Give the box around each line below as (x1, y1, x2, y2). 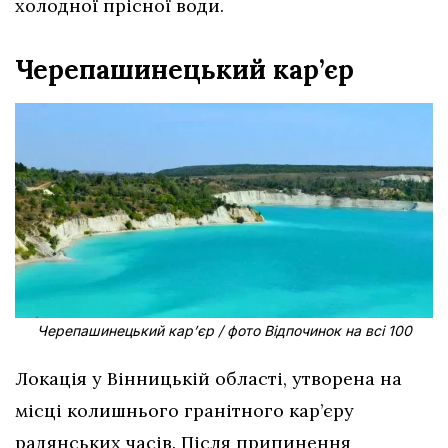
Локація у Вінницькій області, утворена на (15, 367, 402, 391)
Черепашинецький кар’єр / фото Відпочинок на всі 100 (36, 322, 412, 340)
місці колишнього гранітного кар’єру (15, 399, 354, 423)
